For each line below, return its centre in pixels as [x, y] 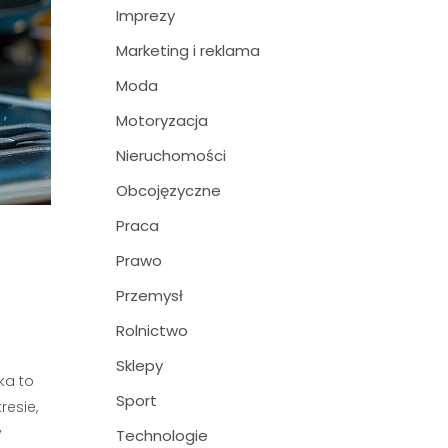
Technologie [162, 435]
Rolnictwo [152, 330]
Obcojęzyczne [168, 190]
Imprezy [145, 15]
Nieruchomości [171, 155]
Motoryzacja [162, 120]
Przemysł [149, 295]
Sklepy [139, 365]
